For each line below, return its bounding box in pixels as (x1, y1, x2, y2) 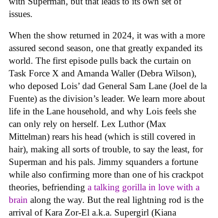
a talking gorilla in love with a (88, 182, 200, 193)
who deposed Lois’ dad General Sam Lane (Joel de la (9, 81, 207, 91)
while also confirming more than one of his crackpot (9, 169, 203, 180)
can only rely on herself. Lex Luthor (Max (9, 119, 166, 129)
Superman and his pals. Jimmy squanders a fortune (9, 157, 198, 167)
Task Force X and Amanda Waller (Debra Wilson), (9, 68, 197, 79)
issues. (9, 8, 35, 19)
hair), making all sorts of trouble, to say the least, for (9, 144, 203, 155)
